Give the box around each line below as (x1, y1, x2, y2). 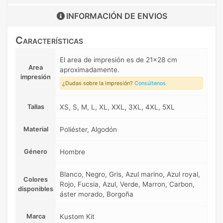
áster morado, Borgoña (60, 190, 133, 198)
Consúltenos (134, 79, 166, 87)
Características (15, 34, 83, 46)
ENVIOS (137, 10, 167, 21)
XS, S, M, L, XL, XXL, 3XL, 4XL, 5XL (60, 103, 175, 111)
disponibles (18, 185, 53, 193)
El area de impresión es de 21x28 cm (60, 55, 177, 64)
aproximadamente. (60, 65, 119, 74)
